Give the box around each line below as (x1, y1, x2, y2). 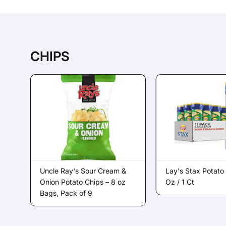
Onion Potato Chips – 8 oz (40, 178, 126, 186)
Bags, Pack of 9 (40, 189, 93, 197)
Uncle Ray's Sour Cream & (40, 166, 127, 175)
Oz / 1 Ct (165, 178, 194, 186)
